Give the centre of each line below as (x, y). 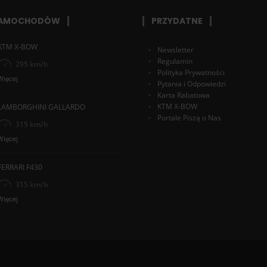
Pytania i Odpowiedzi (192, 83)
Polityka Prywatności (191, 72)
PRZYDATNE (177, 21)
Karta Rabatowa (184, 95)
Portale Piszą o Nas (189, 117)
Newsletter (176, 49)
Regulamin (175, 61)
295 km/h (32, 64)
